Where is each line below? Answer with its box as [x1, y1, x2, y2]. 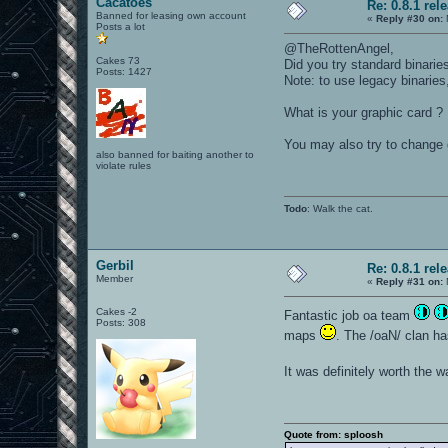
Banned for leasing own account [96, 9, 247, 21]
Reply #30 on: [376, 12, 444, 24]
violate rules [96, 159, 152, 171]
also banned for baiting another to [96, 148, 255, 160]
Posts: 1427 [96, 65, 153, 77]
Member [96, 272, 134, 284]
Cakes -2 [96, 305, 138, 317]
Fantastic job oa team [284, 307, 415, 323]
